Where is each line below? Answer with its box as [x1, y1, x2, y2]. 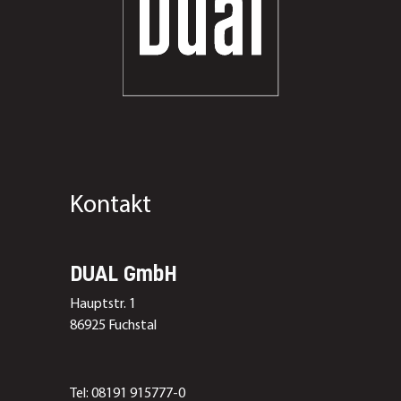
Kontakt [69, 193, 151, 219]
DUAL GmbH [69, 264, 177, 287]
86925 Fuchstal [69, 319, 157, 334]
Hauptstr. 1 [69, 297, 136, 312]
